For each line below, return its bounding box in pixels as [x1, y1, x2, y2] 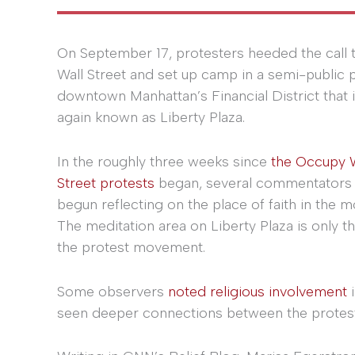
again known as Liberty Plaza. [57, 109, 245, 126]
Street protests [57, 174, 155, 192]
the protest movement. [57, 238, 205, 256]
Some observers [57, 282, 168, 300]
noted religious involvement [168, 282, 347, 300]
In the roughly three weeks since [57, 152, 271, 170]
